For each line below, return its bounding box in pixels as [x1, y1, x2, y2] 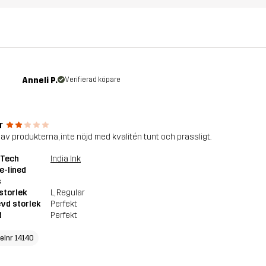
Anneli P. [22, 75, 58, 85]
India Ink [50, 153, 81, 164]
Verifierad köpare [65, 75, 121, 84]
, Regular [54, 187, 85, 198]
